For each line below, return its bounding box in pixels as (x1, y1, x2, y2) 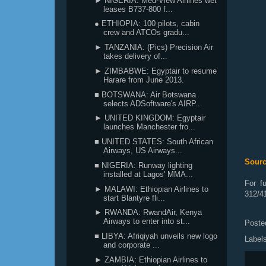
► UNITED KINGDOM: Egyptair (94, 113, 206, 123)
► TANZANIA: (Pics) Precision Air (94, 43, 214, 52)
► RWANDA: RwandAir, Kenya (94, 208, 202, 217)
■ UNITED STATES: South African (94, 137, 214, 146)
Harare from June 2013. (103, 75, 185, 84)
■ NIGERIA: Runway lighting (94, 160, 193, 170)
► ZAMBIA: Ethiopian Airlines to (94, 255, 208, 264)
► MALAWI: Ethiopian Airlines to (94, 184, 209, 194)
